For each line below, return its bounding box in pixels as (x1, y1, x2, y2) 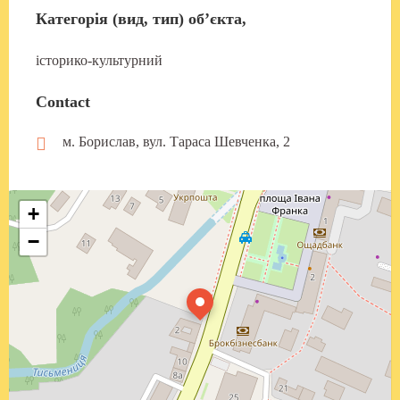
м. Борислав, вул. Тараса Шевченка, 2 (62, 133, 290, 149)
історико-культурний (36, 52, 162, 68)
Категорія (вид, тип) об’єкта (36, 9, 242, 28)
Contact (36, 92, 90, 111)
